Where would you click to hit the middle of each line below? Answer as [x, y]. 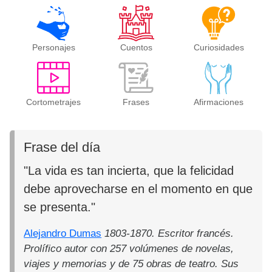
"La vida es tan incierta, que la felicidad [129, 171]
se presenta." [60, 207]
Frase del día [62, 148]
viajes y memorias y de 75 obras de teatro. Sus [131, 264]
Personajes [53, 48]
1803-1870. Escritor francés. [169, 234]
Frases [136, 102]
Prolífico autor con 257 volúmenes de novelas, [129, 249]
